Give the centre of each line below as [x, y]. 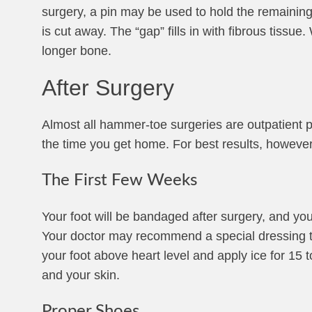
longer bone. [77, 51]
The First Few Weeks [119, 180]
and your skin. [81, 275]
